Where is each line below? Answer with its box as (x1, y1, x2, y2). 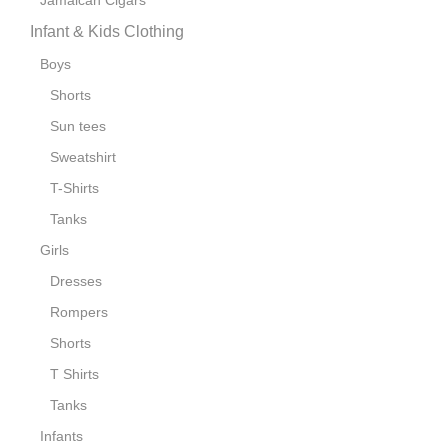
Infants (40, 428, 83, 445)
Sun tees (50, 118, 106, 135)
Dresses (50, 273, 102, 290)
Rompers (50, 304, 108, 321)
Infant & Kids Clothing (30, 23, 184, 41)
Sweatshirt (50, 149, 116, 166)
